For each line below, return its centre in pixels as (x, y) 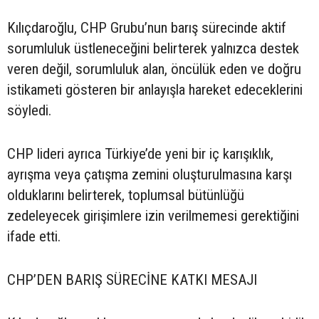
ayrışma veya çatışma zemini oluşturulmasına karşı (150, 175)
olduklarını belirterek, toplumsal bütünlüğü (126, 195)
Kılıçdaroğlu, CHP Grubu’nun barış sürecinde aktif (147, 28)
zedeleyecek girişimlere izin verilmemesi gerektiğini (153, 216)
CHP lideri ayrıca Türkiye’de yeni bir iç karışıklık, (140, 154)
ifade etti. (34, 237)
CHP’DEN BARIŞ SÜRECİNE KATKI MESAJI (132, 280)
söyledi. (29, 111)
